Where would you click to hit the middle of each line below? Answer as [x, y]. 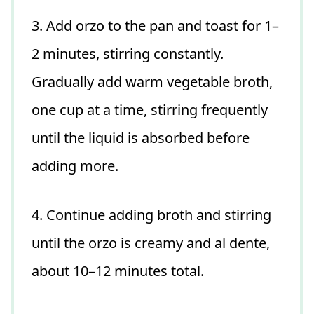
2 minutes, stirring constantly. [128, 53]
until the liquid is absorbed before [141, 137]
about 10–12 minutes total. [118, 271]
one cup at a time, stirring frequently [150, 109]
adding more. [75, 165]
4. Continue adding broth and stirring [151, 214]
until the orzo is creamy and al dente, [151, 243]
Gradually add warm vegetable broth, [152, 81]
